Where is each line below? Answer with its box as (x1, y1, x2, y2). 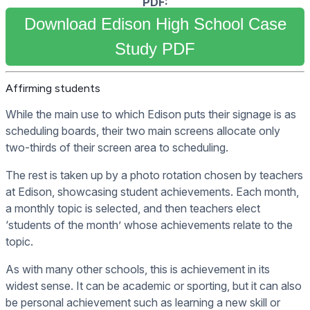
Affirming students (6, 82, 100, 95)
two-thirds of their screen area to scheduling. (6, 140, 228, 155)
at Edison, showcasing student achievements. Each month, (6, 185, 299, 199)
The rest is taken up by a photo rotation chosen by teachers (6, 168, 303, 183)
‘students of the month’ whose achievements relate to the (6, 218, 293, 232)
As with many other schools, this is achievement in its (6, 262, 270, 277)
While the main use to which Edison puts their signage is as (6, 107, 296, 122)
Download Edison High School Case (24, 14, 286, 33)
